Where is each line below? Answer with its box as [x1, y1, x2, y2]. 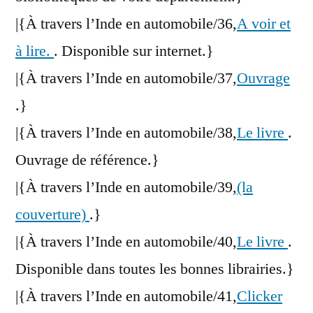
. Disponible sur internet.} [54, 41, 214, 61]
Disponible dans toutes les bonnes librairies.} [15, 259, 294, 279]
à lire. [15, 41, 54, 61]
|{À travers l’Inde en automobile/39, [15, 177, 237, 198]
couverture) [15, 205, 89, 225]
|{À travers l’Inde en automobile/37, [15, 68, 237, 89]
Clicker [237, 286, 282, 307]
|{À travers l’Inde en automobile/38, [15, 123, 237, 143]
